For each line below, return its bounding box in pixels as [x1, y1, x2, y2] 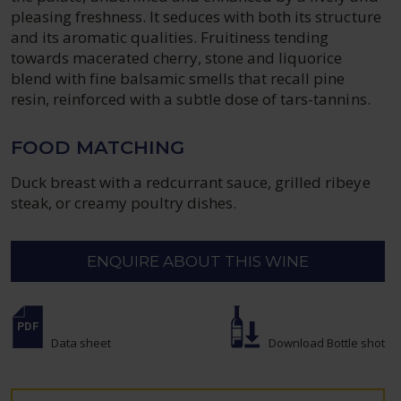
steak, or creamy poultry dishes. [11, 192, 237, 213]
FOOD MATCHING [11, 136, 184, 158]
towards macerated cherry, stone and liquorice [11, 47, 343, 68]
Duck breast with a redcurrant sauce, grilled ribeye [11, 172, 371, 192]
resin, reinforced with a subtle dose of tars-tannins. [11, 89, 371, 109]
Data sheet [51, 335, 112, 351]
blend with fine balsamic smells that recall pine [11, 68, 346, 89]
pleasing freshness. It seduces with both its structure [11, 6, 381, 27]
